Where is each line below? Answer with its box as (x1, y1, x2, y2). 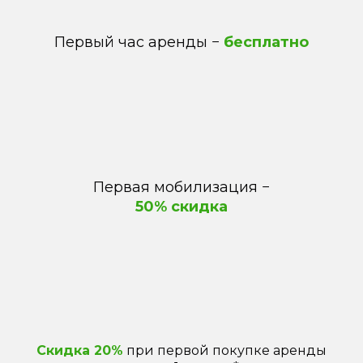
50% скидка (135, 198, 228, 216)
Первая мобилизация (93, 178, 262, 197)
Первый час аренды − (54, 33, 224, 52)
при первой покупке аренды (123, 343, 327, 359)
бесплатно (224, 33, 309, 52)
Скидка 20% (36, 343, 123, 359)
